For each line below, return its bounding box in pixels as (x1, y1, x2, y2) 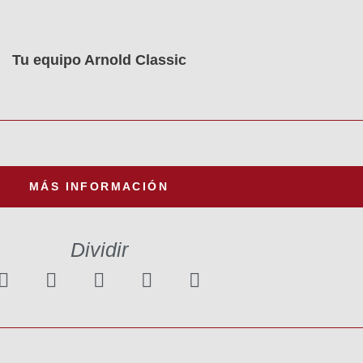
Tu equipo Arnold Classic (11, 52, 186, 69)
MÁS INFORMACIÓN (29, 179, 169, 193)
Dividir (70, 237, 128, 261)
